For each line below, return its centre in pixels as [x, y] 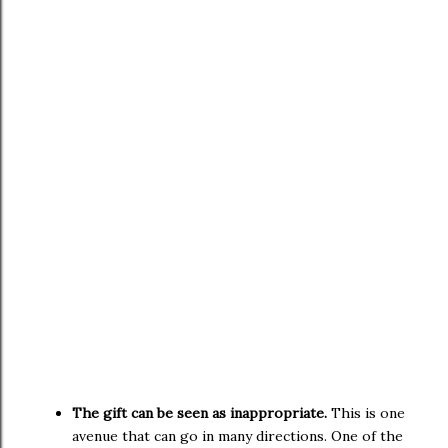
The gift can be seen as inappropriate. [199, 412]
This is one [366, 412]
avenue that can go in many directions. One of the [237, 435]
